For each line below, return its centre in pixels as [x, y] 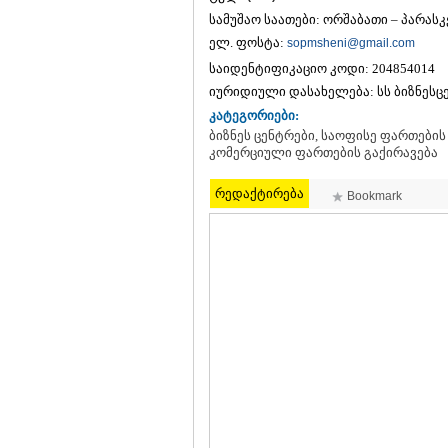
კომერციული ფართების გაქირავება [323, 153]
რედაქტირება [259, 193]
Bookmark [375, 196]
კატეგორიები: [254, 115]
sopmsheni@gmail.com [351, 43]
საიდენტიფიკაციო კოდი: [290, 68]
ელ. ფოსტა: [248, 42]
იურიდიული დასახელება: [293, 91]
